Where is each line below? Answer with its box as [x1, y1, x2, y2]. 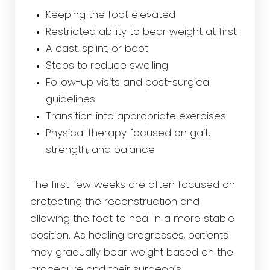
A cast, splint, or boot [45, 44, 148, 54]
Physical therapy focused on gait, [45, 128, 210, 139]
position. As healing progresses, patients [30, 231, 228, 241]
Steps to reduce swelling [45, 61, 168, 71]
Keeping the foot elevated [45, 10, 175, 20]
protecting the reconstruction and [30, 197, 199, 207]
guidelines [45, 95, 95, 105]
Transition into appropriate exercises [45, 111, 226, 122]
